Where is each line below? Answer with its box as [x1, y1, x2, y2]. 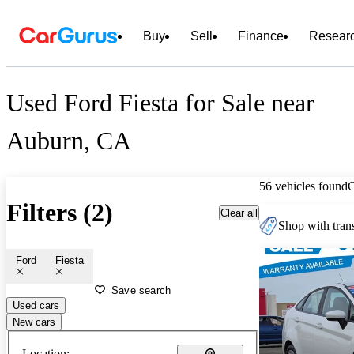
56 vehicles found [259, 179, 348, 193]
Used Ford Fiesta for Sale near [6, 88, 314, 118]
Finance [238, 29, 284, 43]
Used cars [13, 299, 59, 311]
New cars [13, 315, 55, 328]
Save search [111, 284, 171, 296]
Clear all [220, 206, 258, 219]
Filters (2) [6, 198, 113, 228]
